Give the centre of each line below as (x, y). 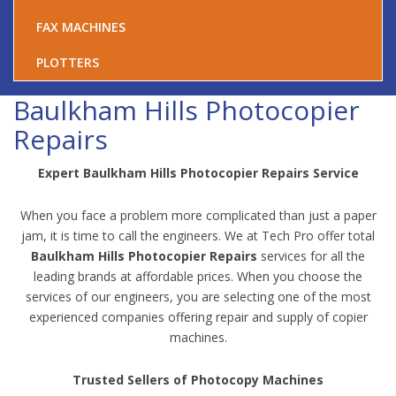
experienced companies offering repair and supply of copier (198, 317)
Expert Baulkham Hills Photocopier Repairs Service (198, 173)
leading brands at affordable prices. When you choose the (198, 276)
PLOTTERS (69, 62)
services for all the (311, 256)
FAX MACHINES (83, 27)
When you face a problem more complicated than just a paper (198, 215)
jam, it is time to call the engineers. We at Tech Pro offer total (198, 236)
